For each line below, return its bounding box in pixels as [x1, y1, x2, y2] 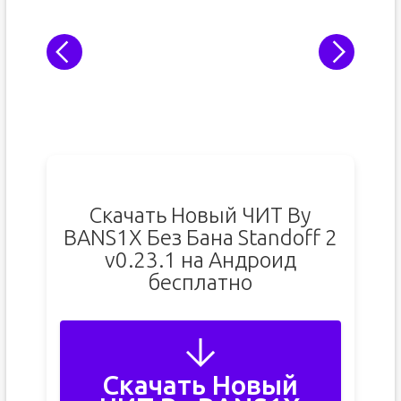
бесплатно [148, 270, 253, 294]
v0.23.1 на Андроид [104, 248, 296, 272]
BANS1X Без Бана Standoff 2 [63, 226, 337, 250]
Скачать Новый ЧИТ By [90, 203, 311, 227]
